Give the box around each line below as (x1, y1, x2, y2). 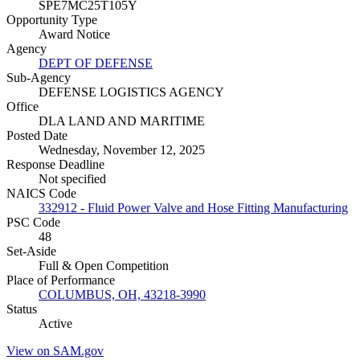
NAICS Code (6, 186, 76, 201)
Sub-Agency (6, 71, 71, 85)
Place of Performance (6, 273, 115, 288)
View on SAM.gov (6, 344, 104, 358)
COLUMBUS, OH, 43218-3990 (39, 288, 206, 302)
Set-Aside (6, 244, 56, 259)
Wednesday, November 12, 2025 (39, 143, 205, 157)
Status (6, 302, 37, 317)
